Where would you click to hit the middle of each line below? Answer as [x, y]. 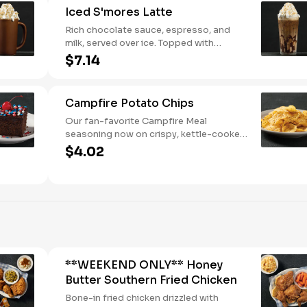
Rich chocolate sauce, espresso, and [148, 30]
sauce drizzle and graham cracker [140, 69]
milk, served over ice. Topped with [139, 43]
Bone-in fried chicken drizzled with [142, 298]
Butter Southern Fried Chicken [151, 280]
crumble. [84, 82]
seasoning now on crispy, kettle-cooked [156, 134]
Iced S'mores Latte [119, 12]
